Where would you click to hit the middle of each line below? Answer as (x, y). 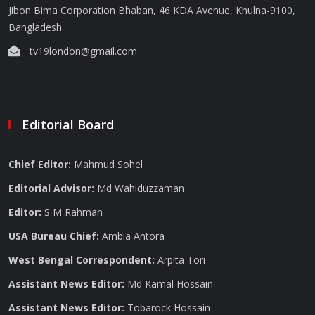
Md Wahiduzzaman (139, 188)
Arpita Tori (180, 260)
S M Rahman (72, 212)
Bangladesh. (36, 27)
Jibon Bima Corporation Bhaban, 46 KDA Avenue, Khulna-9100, (152, 10)
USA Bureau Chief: (54, 236)
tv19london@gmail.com (83, 51)
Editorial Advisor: (51, 188)
